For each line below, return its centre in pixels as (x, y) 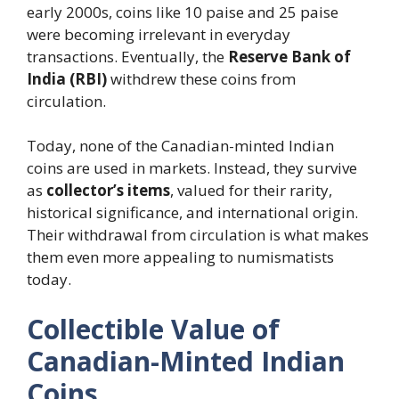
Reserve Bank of (289, 56)
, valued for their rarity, (251, 190)
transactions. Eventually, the (127, 56)
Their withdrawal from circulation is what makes (198, 235)
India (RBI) (67, 78)
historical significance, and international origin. (192, 212)
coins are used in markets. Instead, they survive (192, 168)
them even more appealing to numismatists (180, 257)
